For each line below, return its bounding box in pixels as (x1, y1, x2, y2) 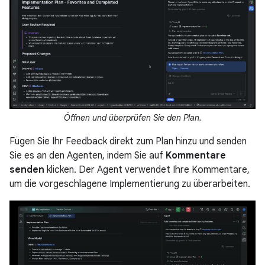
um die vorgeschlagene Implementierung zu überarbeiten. (9, 178, 250, 190)
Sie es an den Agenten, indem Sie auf (9, 150, 166, 162)
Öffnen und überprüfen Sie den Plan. (63, 112, 202, 124)
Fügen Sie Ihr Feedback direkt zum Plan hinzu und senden (9, 135, 247, 148)
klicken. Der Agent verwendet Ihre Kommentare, (44, 164, 250, 176)
